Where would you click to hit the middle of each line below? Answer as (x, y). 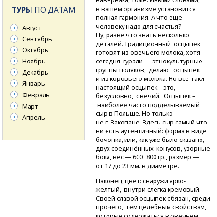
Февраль (36, 95)
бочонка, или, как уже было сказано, (151, 140)
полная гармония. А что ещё (139, 18)
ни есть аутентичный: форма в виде (152, 131)
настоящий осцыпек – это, (136, 87)
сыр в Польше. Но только (135, 114)
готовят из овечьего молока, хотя (148, 53)
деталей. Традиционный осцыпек (149, 44)
